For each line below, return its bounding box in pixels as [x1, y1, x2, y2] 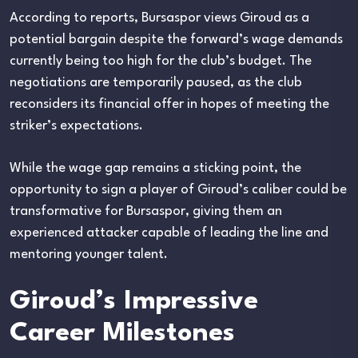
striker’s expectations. [10, 118, 143, 133]
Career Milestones [10, 320, 235, 347]
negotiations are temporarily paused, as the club [10, 75, 302, 89]
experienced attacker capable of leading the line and [10, 225, 328, 240]
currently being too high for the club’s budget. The [10, 54, 312, 68]
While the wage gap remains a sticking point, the [10, 161, 301, 175]
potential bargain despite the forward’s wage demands [10, 32, 343, 46]
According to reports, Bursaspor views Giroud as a [10, 10, 309, 25]
